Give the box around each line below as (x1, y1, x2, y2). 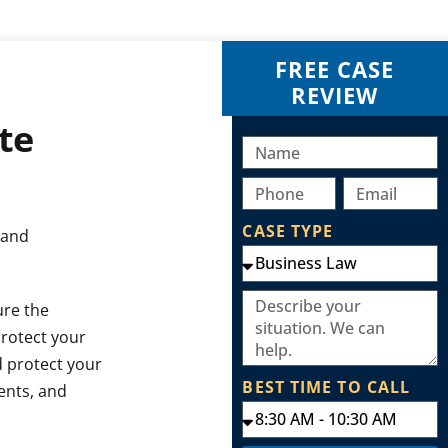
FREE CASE (275, 54, 395, 85)
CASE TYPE (242, 220, 334, 243)
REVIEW (291, 80, 379, 111)
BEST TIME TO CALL (242, 376, 411, 399)
